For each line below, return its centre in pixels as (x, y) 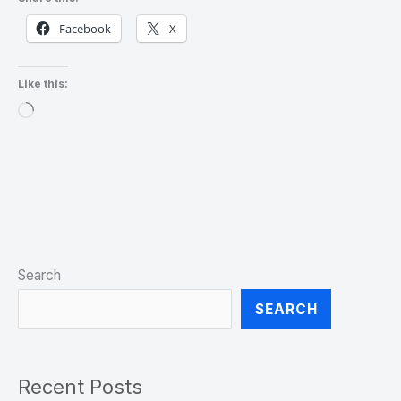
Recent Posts (80, 386)
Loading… (63, 113)
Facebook (85, 28)
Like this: (43, 84)
